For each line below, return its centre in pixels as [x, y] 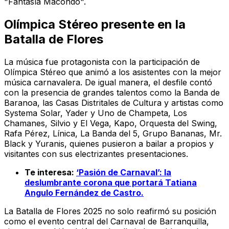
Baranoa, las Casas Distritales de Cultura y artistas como [114, 102]
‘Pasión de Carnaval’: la [124, 172]
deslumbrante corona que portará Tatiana [111, 182]
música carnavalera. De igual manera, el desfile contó [108, 82]
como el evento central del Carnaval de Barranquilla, [107, 221]
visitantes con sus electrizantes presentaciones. [96, 154]
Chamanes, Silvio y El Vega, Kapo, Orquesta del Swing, [111, 123]
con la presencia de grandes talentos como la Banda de [112, 92]
